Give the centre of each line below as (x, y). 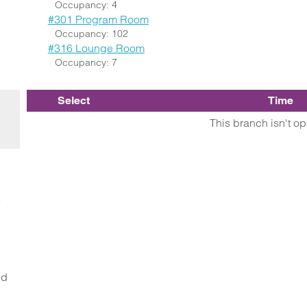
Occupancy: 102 (91, 34)
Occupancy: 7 (86, 62)
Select (73, 100)
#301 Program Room (98, 19)
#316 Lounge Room (96, 48)
